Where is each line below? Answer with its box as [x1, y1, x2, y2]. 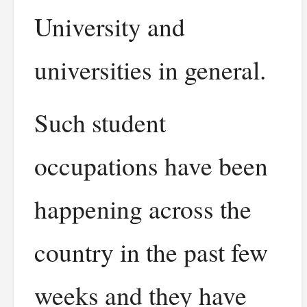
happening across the [34, 191, 251, 226]
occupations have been [34, 148, 268, 183]
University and [34, 9, 185, 44]
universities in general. [34, 52, 266, 87]
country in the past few [34, 234, 268, 269]
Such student [34, 105, 166, 140]
